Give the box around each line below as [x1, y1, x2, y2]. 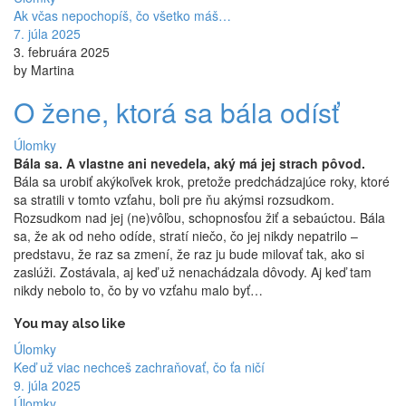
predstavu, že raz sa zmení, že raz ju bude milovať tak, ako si [14, 245, 364, 264]
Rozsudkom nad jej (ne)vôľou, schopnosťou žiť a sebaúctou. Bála [14, 208, 385, 227]
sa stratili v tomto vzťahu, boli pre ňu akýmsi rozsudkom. [14, 190, 334, 209]
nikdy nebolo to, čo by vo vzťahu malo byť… [14, 281, 266, 300]
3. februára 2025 [14, 43, 110, 62]
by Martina [14, 61, 74, 80]
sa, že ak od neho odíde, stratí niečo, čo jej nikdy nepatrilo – [14, 227, 358, 246]
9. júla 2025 [14, 376, 81, 395]
